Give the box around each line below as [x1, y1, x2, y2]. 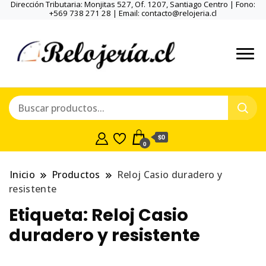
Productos [51, 168, 100, 182]
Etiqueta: [9, 203, 91, 227]
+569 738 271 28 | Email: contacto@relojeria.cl [49, 8, 217, 18]
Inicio [9, 168, 35, 182]
